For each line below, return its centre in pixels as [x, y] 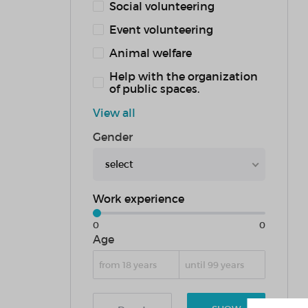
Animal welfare [151, 53]
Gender [113, 136]
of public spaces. [154, 88]
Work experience [139, 198]
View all [114, 112]
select [119, 164]
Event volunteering [161, 29]
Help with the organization [184, 76]
